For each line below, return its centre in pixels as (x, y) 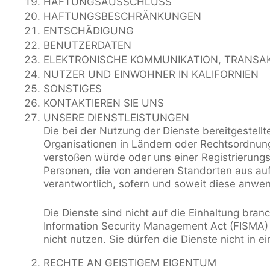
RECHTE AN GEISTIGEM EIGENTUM (130, 262)
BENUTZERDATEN (87, 45)
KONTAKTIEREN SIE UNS (104, 103)
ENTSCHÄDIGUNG (89, 31)
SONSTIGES (73, 89)
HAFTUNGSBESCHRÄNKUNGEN (122, 16)
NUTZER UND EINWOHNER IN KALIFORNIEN (151, 74)
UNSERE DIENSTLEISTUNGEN (116, 118)
